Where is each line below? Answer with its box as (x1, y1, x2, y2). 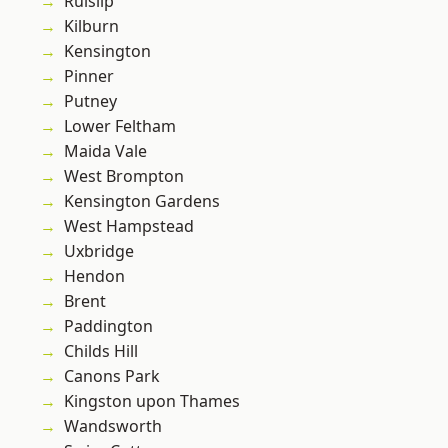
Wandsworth (64, 415, 162, 438)
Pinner (64, 65, 114, 88)
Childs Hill (64, 340, 138, 363)
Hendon (64, 265, 125, 288)
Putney (64, 90, 117, 113)
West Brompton (64, 165, 184, 188)
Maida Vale (64, 140, 147, 163)
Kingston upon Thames (64, 390, 240, 413)
